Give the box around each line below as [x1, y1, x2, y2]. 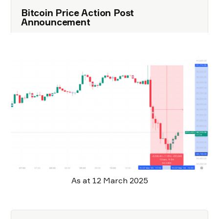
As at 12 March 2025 [71, 175, 148, 185]
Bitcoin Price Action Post [21, 7, 134, 19]
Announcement [21, 16, 90, 28]
